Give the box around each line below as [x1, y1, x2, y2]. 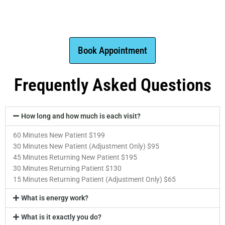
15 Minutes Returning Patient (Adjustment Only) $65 [13, 175, 176, 184]
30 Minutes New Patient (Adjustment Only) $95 [13, 142, 159, 151]
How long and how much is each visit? [21, 112, 141, 121]
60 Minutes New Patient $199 [13, 131, 105, 140]
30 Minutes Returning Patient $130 [13, 164, 122, 173]
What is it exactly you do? [21, 213, 102, 221]
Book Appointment [78, 45, 147, 57]
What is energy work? [21, 194, 89, 202]
